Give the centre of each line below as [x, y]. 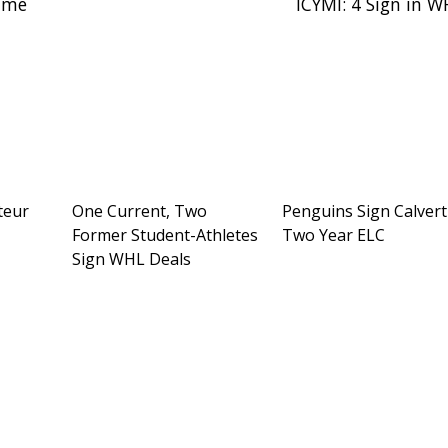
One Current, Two [140, 210]
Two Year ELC [334, 234]
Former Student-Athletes [165, 234]
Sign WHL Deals [132, 258]
